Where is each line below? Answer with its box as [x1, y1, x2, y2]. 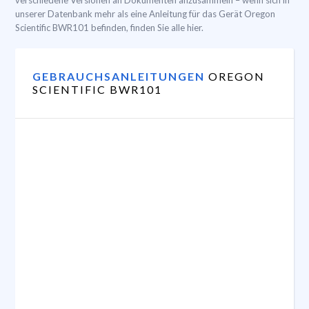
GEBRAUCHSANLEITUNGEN [32, 70, 205, 83]
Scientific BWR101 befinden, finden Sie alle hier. [15, 22, 203, 33]
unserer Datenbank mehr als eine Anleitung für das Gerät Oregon [15, 8, 275, 19]
